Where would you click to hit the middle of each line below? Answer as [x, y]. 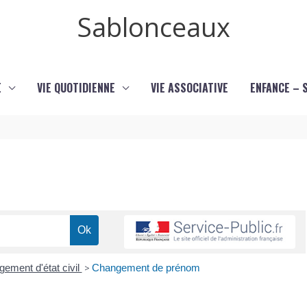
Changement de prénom [146, 268]
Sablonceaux [153, 27]
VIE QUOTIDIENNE [76, 88]
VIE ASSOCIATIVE [189, 88]
